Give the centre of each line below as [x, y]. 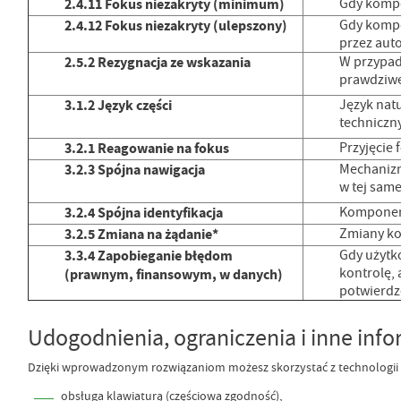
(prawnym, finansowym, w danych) [173, 275]
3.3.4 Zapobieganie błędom [148, 256]
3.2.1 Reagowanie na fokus [146, 149]
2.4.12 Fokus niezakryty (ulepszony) [175, 26]
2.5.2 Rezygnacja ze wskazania [157, 63]
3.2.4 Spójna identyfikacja [143, 213]
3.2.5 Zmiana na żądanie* [141, 235]
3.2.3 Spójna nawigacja [134, 170]
